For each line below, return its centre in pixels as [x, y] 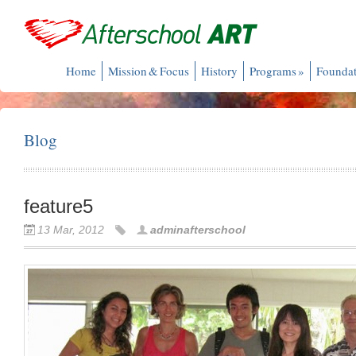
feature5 [58, 206]
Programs [273, 71]
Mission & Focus [149, 71]
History [220, 71]
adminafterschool [198, 230]
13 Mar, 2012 [71, 230]
